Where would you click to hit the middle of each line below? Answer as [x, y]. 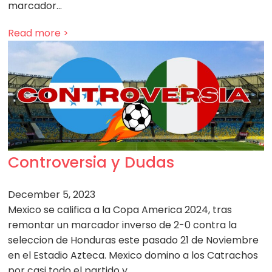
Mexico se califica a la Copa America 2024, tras [120, 209]
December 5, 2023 [52, 194]
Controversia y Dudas [91, 162]
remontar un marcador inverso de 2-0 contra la [123, 225]
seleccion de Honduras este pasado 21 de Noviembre [134, 240]
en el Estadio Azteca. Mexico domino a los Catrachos [133, 255]
